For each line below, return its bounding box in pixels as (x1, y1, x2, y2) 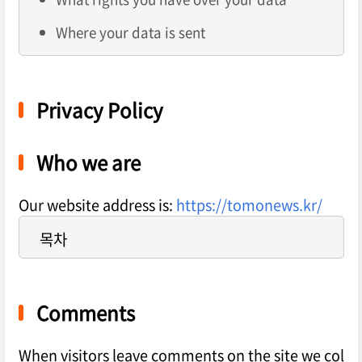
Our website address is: (18, 194, 176, 217)
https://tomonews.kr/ (175, 194, 322, 217)
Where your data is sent (55, 22, 205, 43)
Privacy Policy (36, 95, 163, 125)
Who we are (36, 148, 141, 178)
